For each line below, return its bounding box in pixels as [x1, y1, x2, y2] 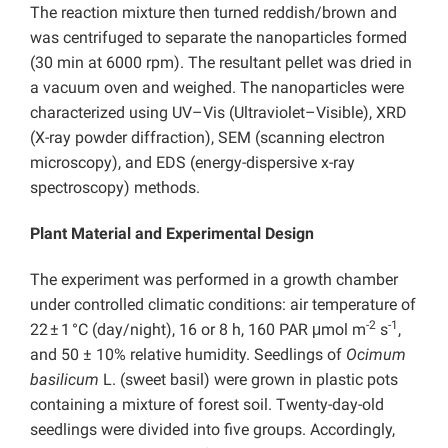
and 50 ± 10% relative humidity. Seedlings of [30, 345, 346, 365]
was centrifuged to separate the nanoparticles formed [30, 28, 407, 48]
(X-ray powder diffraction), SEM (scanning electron [30, 128, 385, 148]
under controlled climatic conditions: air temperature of [30, 295, 416, 315]
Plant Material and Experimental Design [30, 224, 314, 244]
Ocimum [346, 345, 406, 365]
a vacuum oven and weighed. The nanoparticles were [30, 78, 404, 98]
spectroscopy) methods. [30, 178, 200, 198]
